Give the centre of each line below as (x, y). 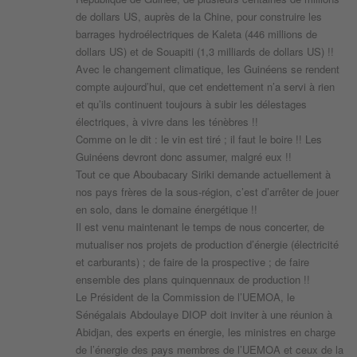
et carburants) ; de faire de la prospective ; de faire (192, 262)
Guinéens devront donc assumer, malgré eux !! (184, 157)
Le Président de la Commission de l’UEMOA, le (185, 297)
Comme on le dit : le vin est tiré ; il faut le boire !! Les (199, 139)
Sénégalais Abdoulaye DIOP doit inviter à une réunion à (204, 315)
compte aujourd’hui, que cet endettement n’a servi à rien (205, 87)
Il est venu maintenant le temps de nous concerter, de (200, 227)
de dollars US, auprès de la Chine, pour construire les (199, 17)
